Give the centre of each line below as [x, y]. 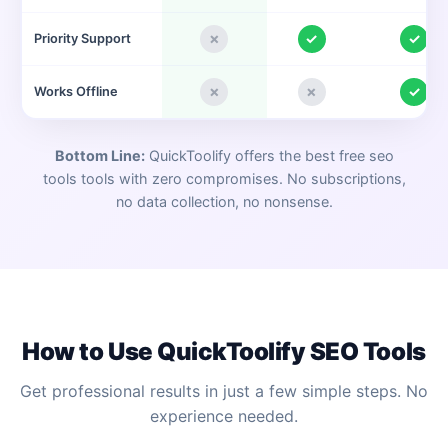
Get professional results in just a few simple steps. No [224, 391]
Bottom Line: [99, 156]
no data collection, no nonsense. [224, 202]
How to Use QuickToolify [166, 352]
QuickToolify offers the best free [256, 156]
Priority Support [83, 38]
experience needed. [224, 416]
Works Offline [76, 91]
